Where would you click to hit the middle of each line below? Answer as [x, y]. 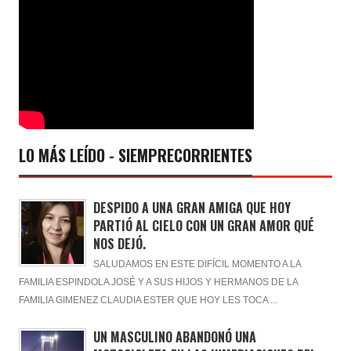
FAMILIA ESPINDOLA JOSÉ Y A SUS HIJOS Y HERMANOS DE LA [158, 282]
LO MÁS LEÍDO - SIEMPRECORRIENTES [136, 155]
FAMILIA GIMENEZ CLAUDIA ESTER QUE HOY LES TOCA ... [148, 300]
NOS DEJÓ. [119, 243]
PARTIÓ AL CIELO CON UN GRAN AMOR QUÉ [203, 225]
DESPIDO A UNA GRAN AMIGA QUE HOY [192, 207]
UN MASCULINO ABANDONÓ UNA [174, 337]
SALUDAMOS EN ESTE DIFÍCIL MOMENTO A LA [197, 264]
